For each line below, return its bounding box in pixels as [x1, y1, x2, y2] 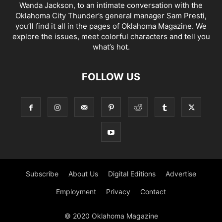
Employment [56, 187, 96, 196]
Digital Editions [108, 169, 156, 178]
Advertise [166, 169, 196, 178]
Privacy [106, 187, 130, 196]
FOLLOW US [82, 71, 140, 83]
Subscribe [26, 169, 58, 178]
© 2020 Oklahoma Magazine [64, 212, 158, 220]
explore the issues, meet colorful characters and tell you [12, 32, 210, 41]
